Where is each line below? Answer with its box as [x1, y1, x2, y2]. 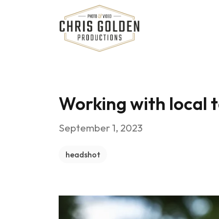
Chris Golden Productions [59, 5, 144, 15]
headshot [66, 150, 100, 159]
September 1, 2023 [59, 122, 143, 134]
